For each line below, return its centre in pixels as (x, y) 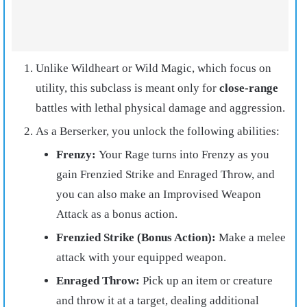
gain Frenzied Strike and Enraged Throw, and (165, 175)
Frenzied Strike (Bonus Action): (137, 238)
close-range (249, 88)
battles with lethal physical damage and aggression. (160, 108)
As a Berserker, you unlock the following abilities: (158, 132)
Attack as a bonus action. (117, 214)
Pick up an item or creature (208, 281)
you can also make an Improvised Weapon (159, 195)
